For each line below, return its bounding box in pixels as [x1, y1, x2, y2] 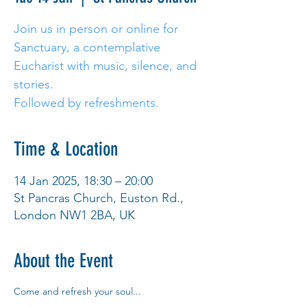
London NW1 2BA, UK [14, 208, 135, 223]
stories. [14, 77, 53, 92]
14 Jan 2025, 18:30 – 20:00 [14, 173, 153, 188]
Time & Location [14, 138, 118, 160]
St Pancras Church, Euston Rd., [14, 191, 184, 206]
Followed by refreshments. [14, 95, 159, 110]
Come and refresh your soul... [14, 285, 144, 297]
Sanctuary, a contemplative [14, 40, 160, 55]
